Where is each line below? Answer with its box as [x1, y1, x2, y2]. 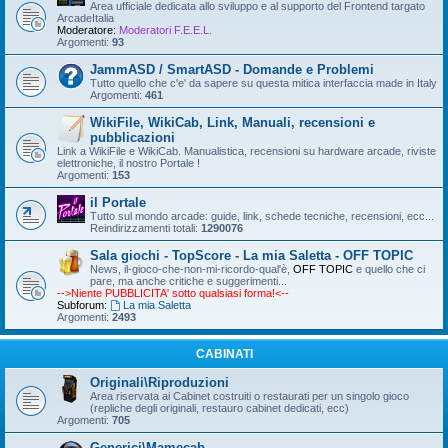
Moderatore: [57, 24, 116, 37]
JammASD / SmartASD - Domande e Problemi [90, 62, 374, 78]
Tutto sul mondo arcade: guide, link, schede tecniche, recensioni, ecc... [90, 210, 434, 223]
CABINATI [195, 347, 253, 362]
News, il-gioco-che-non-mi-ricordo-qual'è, [90, 263, 293, 276]
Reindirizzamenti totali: [90, 222, 201, 235]
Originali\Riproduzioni [90, 375, 229, 391]
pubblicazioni [90, 130, 175, 146]
